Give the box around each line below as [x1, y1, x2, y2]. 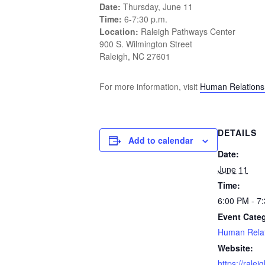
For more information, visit [99, 80, 200, 92]
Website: [218, 242, 253, 254]
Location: [99, 25, 141, 37]
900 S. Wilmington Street [99, 38, 192, 50]
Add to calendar [128, 134, 193, 146]
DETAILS [218, 127, 257, 138]
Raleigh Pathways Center [141, 25, 235, 37]
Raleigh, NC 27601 [99, 50, 170, 62]
